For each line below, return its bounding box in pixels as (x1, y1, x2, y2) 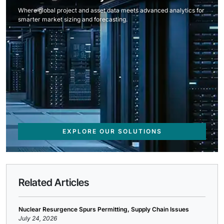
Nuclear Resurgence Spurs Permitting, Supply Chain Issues (18, 205, 189, 213)
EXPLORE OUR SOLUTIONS (62, 127, 162, 135)
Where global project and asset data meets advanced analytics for (18, 6, 204, 14)
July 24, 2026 (18, 214, 57, 222)
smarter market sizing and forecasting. (18, 15, 127, 23)
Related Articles (18, 176, 89, 188)
